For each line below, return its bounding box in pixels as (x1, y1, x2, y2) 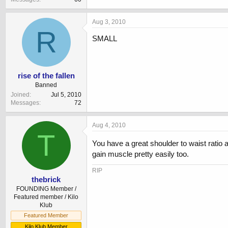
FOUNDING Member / (16, 185, 76, 192)
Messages (11, 99, 39, 107)
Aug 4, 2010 (92, 122, 126, 129)
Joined (11, 91, 30, 99)
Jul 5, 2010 (51, 91, 81, 99)
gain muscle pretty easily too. (92, 150, 189, 159)
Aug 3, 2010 (92, 18, 126, 25)
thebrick (32, 175, 61, 184)
